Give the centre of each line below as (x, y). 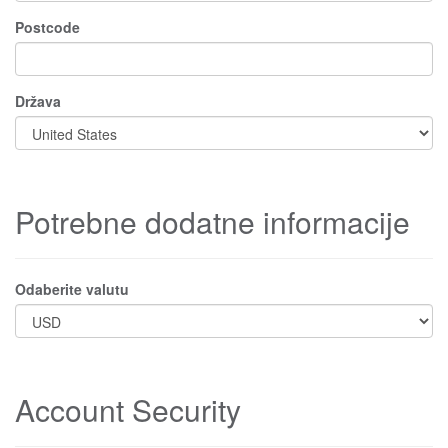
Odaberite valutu (72, 289)
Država (38, 101)
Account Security (128, 409)
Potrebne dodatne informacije (212, 221)
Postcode (47, 27)
